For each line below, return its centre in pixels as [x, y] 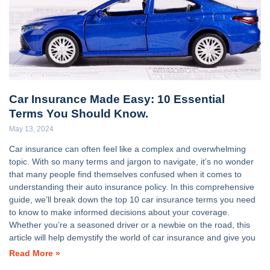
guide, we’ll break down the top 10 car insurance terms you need [132, 200]
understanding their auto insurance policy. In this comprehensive [132, 187]
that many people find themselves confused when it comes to [125, 174]
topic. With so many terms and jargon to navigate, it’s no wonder [131, 162]
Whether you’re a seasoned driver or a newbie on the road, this [130, 225]
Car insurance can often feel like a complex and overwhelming [127, 149]
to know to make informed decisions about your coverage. [119, 212]
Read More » [35, 254]
